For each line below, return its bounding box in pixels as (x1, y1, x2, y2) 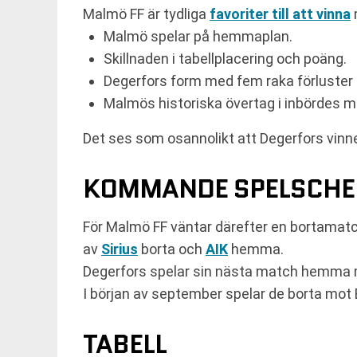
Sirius (101, 241, 138, 258)
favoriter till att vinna (210, 6, 351, 23)
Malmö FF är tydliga (83, 6, 210, 23)
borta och (138, 241, 206, 258)
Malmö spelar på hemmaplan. (104, 28, 292, 45)
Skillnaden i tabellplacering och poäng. (104, 50, 347, 68)
